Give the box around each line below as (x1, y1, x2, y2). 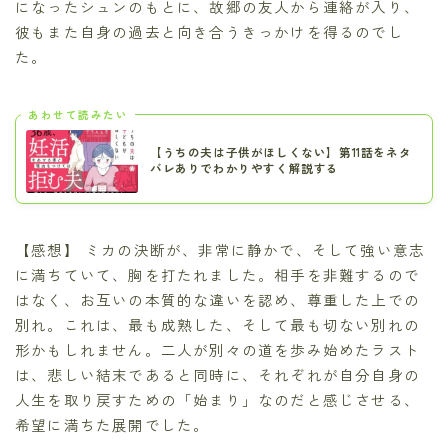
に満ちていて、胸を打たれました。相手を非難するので (15, 263, 421, 285)
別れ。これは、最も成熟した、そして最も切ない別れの (15, 313, 420, 335)
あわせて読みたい (28, 106, 128, 122)
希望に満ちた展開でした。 (15, 413, 210, 435)
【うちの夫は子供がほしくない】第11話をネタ (150, 144, 412, 161)
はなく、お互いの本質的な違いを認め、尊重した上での (15, 288, 421, 310)
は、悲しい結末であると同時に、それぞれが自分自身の (15, 363, 421, 385)
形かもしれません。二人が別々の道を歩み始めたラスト (15, 338, 421, 360)
